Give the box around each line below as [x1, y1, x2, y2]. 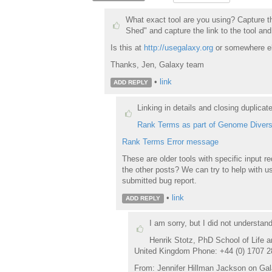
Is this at [110, 42, 144, 52]
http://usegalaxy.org [143, 42, 213, 52]
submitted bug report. [122, 175, 197, 185]
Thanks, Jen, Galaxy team [110, 59, 204, 69]
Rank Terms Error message [122, 137, 219, 146]
